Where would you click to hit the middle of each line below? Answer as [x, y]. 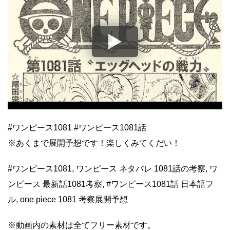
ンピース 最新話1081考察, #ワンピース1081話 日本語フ [111, 184]
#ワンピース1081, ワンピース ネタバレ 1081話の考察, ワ [113, 168]
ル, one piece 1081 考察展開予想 [68, 199]
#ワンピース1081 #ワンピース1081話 [77, 127]
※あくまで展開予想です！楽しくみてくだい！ [94, 143]
